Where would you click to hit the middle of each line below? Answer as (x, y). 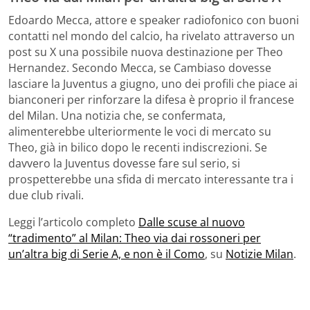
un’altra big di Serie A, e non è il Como (107, 254)
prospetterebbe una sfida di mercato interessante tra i (151, 180)
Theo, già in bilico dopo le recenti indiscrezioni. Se (138, 148)
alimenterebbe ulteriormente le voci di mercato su (140, 132)
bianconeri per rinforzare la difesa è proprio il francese (151, 100)
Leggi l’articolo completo (73, 222)
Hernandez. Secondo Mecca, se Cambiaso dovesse (140, 68)
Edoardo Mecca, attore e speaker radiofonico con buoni (154, 20)
